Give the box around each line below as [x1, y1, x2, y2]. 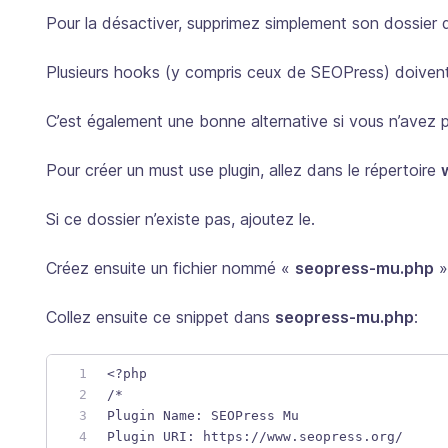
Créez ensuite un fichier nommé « [46, 257, 295, 278]
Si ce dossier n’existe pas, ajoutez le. [46, 208, 315, 229]
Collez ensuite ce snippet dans [46, 306, 275, 327]
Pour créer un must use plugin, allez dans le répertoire [46, 159, 441, 180]
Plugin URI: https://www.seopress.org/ [107, 428, 403, 444]
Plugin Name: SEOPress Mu [107, 407, 299, 423]
